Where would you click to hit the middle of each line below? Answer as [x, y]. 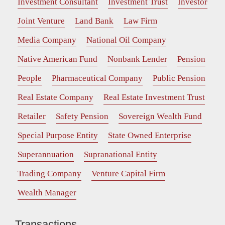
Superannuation [46, 155]
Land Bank [94, 21]
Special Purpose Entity [58, 136]
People [30, 78]
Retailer [32, 117]
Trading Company [49, 174]
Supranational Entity [121, 155]
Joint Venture [41, 21]
